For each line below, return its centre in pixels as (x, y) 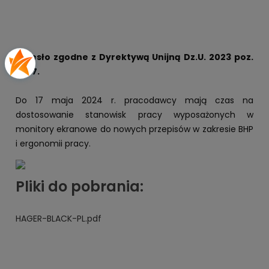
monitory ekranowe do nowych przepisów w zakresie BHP (134, 129)
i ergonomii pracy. (53, 143)
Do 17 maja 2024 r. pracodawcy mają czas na (134, 100)
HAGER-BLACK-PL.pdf (59, 218)
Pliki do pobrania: (80, 186)
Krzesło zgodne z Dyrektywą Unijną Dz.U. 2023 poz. (134, 57)
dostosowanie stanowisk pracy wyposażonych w (134, 114)
